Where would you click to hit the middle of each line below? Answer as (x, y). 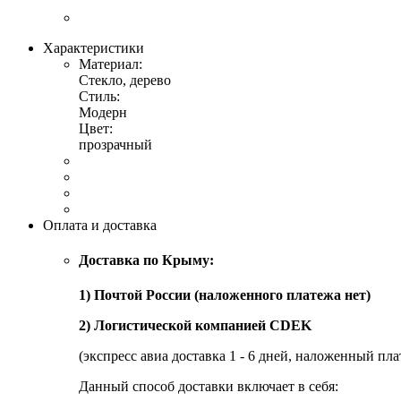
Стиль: (99, 96)
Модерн (103, 112)
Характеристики (94, 47)
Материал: (111, 64)
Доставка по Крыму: (146, 260)
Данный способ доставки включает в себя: (209, 387)
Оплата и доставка (100, 225)
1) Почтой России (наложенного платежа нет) (225, 295)
